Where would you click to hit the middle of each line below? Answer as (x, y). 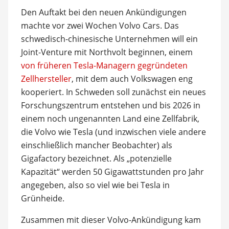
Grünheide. (42, 198)
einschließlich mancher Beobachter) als (96, 145)
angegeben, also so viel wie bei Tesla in (95, 185)
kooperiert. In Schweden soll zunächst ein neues (113, 92)
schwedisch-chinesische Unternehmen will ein (109, 39)
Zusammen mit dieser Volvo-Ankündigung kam (111, 220)
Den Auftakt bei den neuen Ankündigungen (104, 12)
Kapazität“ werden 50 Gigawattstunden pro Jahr (112, 172)
